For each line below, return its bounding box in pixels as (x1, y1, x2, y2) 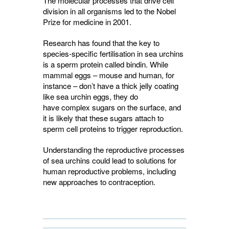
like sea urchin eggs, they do (43, 91, 138, 102)
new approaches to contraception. (43, 176, 155, 187)
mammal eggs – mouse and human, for (43, 70, 174, 80)
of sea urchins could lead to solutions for (43, 155, 176, 166)
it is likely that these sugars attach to (43, 112, 164, 123)
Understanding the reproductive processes (43, 144, 185, 155)
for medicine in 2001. (60, 16, 131, 27)
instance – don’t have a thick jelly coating (43, 80, 178, 91)
